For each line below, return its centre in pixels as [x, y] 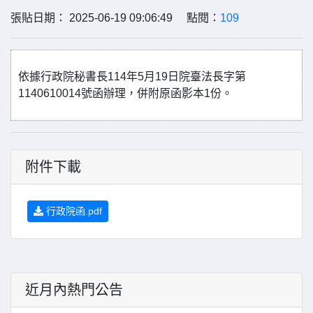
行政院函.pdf [73, 211]
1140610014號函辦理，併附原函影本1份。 [125, 93]
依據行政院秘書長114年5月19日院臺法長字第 [132, 77]
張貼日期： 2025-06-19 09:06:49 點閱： [115, 18]
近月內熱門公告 [74, 290]
